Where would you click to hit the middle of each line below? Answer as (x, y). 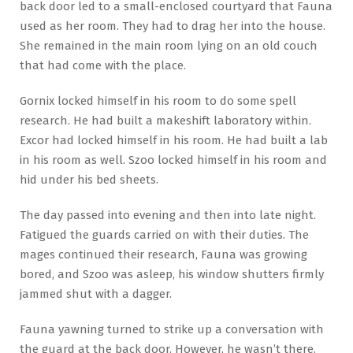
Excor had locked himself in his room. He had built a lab (174, 141)
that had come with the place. (103, 66)
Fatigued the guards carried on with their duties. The (164, 235)
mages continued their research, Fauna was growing (163, 255)
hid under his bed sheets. (89, 180)
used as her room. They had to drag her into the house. (173, 26)
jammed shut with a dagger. (96, 294)
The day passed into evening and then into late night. (168, 216)
